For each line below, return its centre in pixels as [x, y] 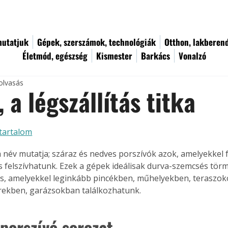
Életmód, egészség [55, 56]
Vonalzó [192, 56]
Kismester [114, 56]
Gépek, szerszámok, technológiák [96, 42]
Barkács [155, 56]
